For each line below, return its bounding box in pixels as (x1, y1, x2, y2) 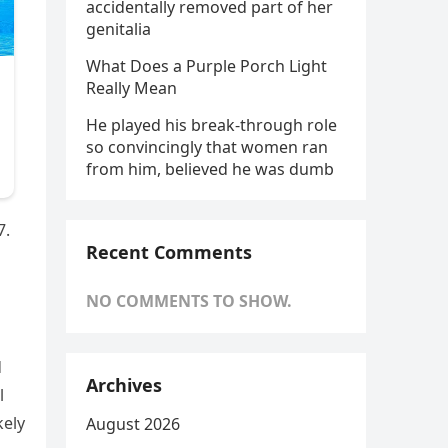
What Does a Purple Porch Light (86, 55, 327, 77)
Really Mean (86, 77, 177, 99)
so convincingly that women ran (86, 136, 328, 158)
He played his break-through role (86, 114, 337, 136)
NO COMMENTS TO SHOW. (86, 290, 292, 312)
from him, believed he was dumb (86, 158, 334, 180)
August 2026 (86, 413, 180, 435)
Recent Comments (86, 240, 252, 264)
